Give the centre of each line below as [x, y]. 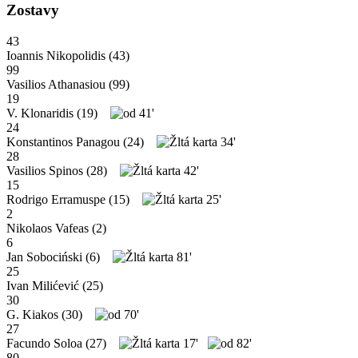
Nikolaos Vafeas [48, 229]
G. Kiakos [32, 315]
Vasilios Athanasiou [56, 85]
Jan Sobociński [44, 257]
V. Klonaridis [40, 113]
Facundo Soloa [44, 344]
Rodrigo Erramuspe [56, 200]
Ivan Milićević [43, 286]
